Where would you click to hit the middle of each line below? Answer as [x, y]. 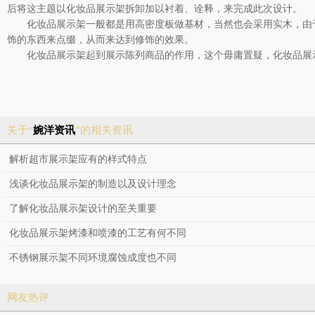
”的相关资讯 [104, 130]
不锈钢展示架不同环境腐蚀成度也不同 [93, 258]
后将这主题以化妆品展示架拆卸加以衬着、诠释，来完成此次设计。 [155, 8]
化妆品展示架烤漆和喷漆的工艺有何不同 [98, 233]
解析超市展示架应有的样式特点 [78, 159]
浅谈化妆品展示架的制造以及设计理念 [93, 184]
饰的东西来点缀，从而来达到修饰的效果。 [101, 39]
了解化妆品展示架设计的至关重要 [83, 208]
